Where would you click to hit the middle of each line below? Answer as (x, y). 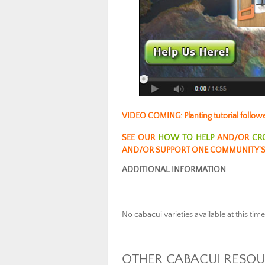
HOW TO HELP (186, 138)
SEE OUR (140, 138)
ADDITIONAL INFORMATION (174, 169)
